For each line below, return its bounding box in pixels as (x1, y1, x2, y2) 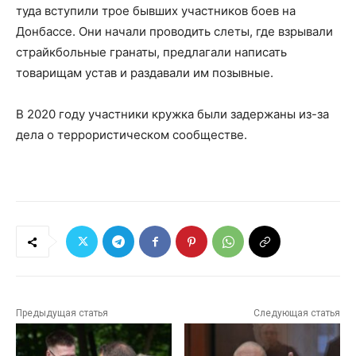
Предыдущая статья (16, 308, 108, 319)
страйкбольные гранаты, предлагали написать (16, 44, 287, 60)
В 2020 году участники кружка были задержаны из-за (16, 106, 329, 122)
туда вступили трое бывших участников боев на (16, 3, 296, 19)
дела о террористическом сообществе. (16, 127, 247, 143)
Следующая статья (253, 308, 340, 319)
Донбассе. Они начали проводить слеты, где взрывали (16, 24, 333, 40)
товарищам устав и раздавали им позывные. (16, 65, 273, 81)
